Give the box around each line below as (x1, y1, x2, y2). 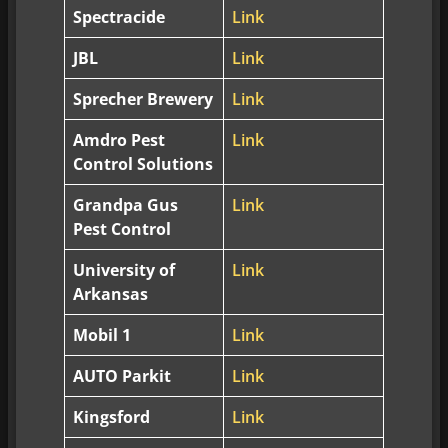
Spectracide (73, 5, 166, 28)
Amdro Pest (73, 128, 166, 151)
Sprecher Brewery (73, 87, 214, 110)
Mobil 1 (73, 323, 132, 346)
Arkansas (73, 282, 149, 305)
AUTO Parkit (73, 364, 172, 387)
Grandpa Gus (73, 193, 179, 216)
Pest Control (73, 217, 172, 240)
